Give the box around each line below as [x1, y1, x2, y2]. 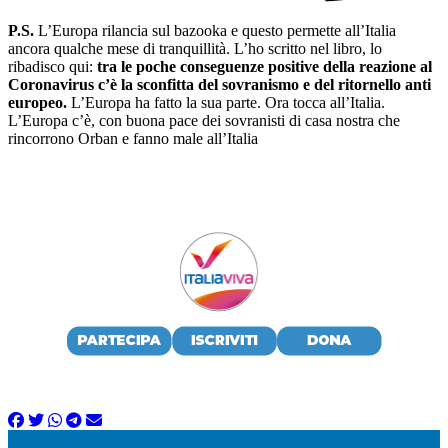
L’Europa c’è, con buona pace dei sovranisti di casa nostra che [8, 111, 400, 129]
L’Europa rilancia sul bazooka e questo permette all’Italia [38, 21, 396, 39]
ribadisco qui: [8, 57, 97, 75]
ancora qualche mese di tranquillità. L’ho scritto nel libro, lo [8, 39, 382, 57]
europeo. [8, 93, 67, 111]
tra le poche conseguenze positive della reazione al [97, 57, 432, 75]
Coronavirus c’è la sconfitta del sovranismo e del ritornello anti [8, 75, 431, 93]
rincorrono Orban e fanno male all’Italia [8, 129, 258, 147]
